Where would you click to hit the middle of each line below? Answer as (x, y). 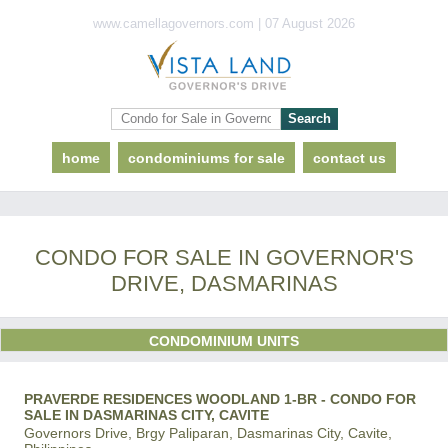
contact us (349, 158)
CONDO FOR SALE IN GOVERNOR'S (224, 257)
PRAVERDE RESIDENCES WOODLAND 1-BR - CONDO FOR (220, 399)
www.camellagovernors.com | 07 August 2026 (224, 24)
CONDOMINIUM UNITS (224, 341)
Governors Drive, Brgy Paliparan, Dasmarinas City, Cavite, (208, 433)
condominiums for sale (206, 158)
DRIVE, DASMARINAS (224, 283)
